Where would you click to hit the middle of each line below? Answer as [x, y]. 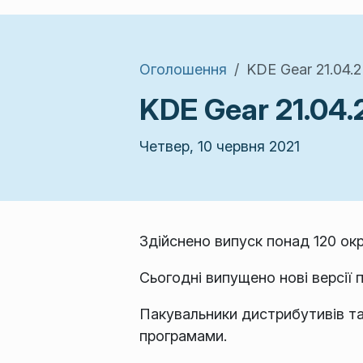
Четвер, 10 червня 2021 [220, 147]
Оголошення [183, 69]
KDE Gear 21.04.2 [304, 69]
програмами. [183, 336]
